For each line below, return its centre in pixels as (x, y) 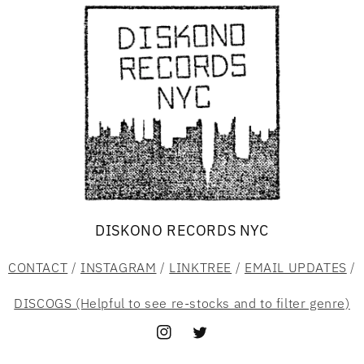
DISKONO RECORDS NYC (182, 231)
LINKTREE (201, 268)
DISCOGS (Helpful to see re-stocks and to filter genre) (182, 303)
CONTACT (38, 268)
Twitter (212, 341)
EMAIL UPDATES (295, 268)
